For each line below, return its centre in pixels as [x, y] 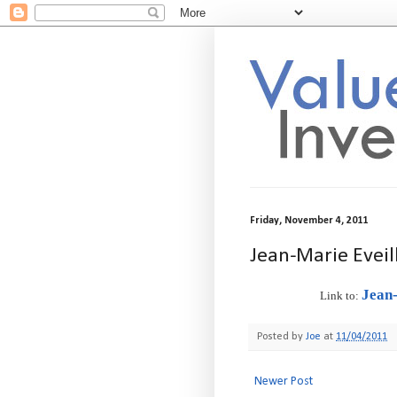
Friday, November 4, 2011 [309, 221]
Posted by [281, 336]
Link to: [340, 295]
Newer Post [284, 381]
